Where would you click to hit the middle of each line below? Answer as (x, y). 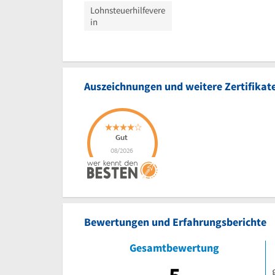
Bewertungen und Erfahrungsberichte (175, 222)
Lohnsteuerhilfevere (128, 10)
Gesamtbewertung (175, 247)
